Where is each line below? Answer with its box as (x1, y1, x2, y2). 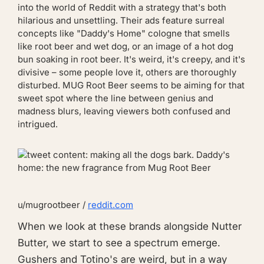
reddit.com (88, 199, 133, 210)
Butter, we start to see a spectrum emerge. (18, 237, 220, 249)
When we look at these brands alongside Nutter (18, 220, 242, 233)
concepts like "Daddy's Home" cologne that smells (18, 27, 230, 39)
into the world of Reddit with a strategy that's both (18, 1, 226, 13)
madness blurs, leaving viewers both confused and (18, 105, 230, 117)
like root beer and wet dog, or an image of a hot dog (18, 40, 233, 52)
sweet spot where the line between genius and (18, 92, 213, 104)
